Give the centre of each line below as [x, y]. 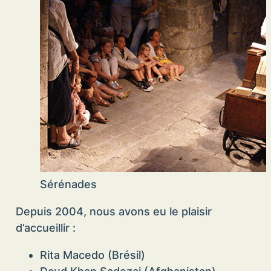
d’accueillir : [45, 228]
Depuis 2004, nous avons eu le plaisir [113, 212]
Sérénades [68, 184]
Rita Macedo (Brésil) [92, 255]
